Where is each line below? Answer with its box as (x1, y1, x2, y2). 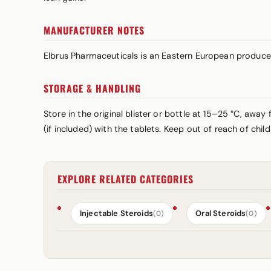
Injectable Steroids (80, 208, 153, 218)
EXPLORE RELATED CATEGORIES (57, 172, 194, 186)
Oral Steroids (195, 208, 246, 218)
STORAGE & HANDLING (44, 81, 141, 96)
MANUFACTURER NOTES (44, 23, 145, 38)
